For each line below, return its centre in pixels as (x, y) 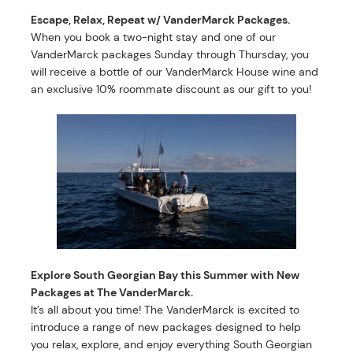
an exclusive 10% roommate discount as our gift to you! (171, 89)
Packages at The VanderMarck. (113, 292)
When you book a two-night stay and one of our (154, 37)
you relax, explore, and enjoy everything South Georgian (172, 344)
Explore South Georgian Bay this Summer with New (165, 275)
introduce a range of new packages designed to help (166, 327)
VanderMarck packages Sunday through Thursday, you (170, 55)
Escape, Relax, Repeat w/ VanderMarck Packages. (161, 20)
